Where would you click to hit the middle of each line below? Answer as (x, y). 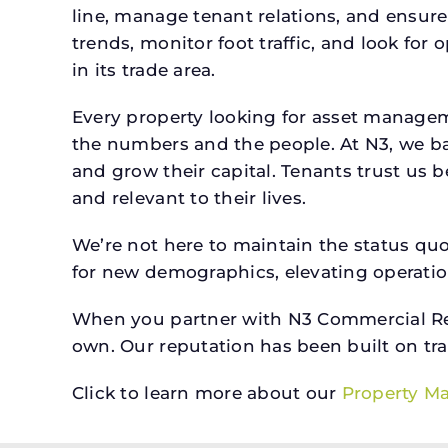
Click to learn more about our (206, 392)
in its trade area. (143, 69)
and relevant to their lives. (189, 197)
